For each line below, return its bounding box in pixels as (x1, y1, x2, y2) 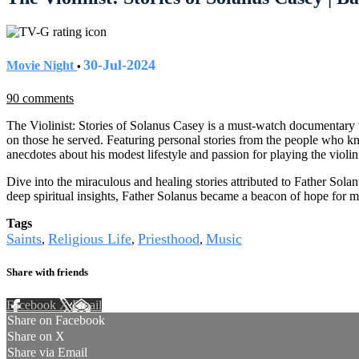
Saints (6, 231, 42, 248)
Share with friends (6, 265, 88, 278)
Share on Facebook (7, 313, 105, 327)
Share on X (7, 329, 65, 343)
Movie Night (6, 58, 77, 73)
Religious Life (48, 231, 131, 248)
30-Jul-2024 (83, 57, 155, 74)
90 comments (6, 91, 74, 106)
